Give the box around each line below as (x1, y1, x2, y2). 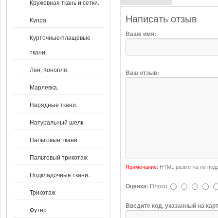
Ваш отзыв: (125, 68, 159, 77)
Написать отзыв (125, 13, 197, 24)
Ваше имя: (125, 29, 156, 38)
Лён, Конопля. (30, 65, 69, 73)
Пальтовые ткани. (30, 135, 79, 144)
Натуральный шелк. (30, 118, 85, 126)
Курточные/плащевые (30, 33, 91, 41)
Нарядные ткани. (30, 100, 77, 109)
